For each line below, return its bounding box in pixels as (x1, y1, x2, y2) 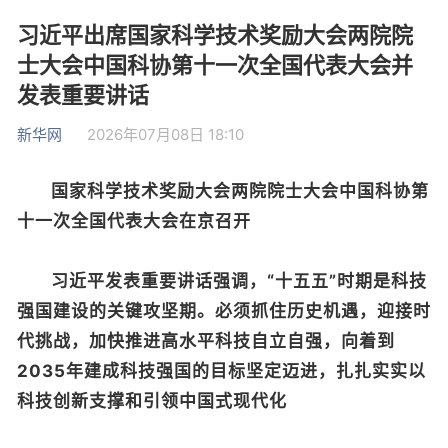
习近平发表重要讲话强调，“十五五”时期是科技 (51, 271, 427, 291)
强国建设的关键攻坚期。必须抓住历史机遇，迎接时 (17, 301, 431, 321)
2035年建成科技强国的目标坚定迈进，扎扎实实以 (17, 361, 426, 381)
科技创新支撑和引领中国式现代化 (17, 391, 287, 411)
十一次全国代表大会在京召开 (17, 211, 251, 231)
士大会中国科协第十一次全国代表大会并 (17, 52, 413, 78)
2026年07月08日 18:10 (87, 125, 244, 144)
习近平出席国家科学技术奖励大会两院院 (17, 22, 413, 48)
